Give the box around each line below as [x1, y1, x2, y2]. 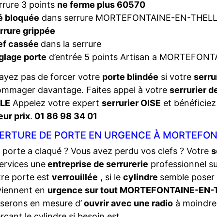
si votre [158, 72, 194, 82]
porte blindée [102, 72, 158, 82]
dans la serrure [40, 39, 101, 49]
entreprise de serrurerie [46, 159, 148, 169]
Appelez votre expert [10, 98, 102, 108]
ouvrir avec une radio [82, 198, 173, 208]
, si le [98, 172, 123, 182]
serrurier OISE [102, 98, 161, 108]
